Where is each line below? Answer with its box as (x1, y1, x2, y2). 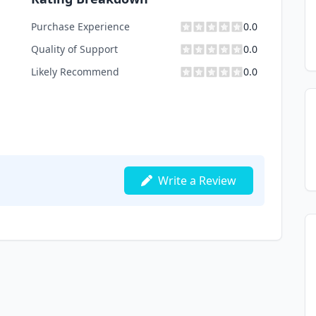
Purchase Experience (31, 20, 130, 33)
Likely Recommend (31, 65, 119, 78)
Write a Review (158, 173, 236, 188)
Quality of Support (31, 42, 118, 56)
